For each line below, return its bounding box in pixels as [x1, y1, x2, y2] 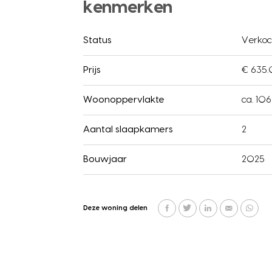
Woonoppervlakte [83, 95, 165, 104]
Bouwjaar [83, 154, 127, 164]
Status [83, 35, 112, 45]
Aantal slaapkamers [83, 124, 173, 134]
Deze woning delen [83, 204, 148, 211]
